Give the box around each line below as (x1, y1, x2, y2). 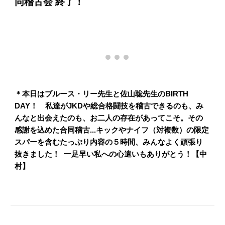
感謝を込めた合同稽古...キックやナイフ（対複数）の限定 (15, 126, 209, 134)
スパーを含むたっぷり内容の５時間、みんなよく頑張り (15, 138, 203, 146)
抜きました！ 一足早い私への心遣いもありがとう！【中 (15, 150, 207, 158)
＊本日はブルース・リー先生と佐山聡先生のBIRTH (15, 90, 189, 98)
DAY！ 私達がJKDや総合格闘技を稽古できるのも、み (15, 102, 204, 110)
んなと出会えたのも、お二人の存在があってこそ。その (15, 114, 203, 122)
